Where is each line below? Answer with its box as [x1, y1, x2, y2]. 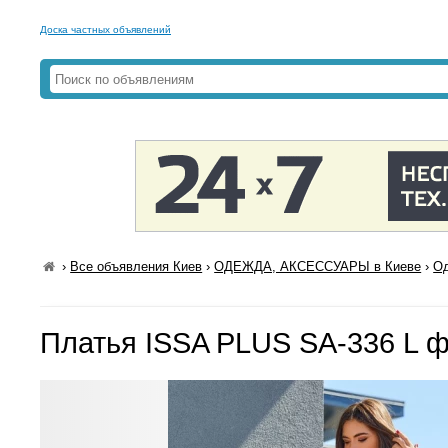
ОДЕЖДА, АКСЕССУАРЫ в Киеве [214, 259, 422, 274]
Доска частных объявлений [40, 24, 171, 35]
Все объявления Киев [70, 259, 203, 274]
